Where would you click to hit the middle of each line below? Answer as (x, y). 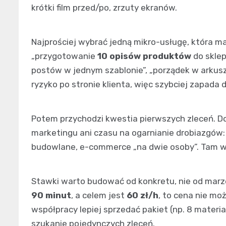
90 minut (51, 195)
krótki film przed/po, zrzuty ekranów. (104, 7)
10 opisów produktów (144, 56)
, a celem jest (99, 195)
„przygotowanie (64, 56)
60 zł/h (143, 195)
